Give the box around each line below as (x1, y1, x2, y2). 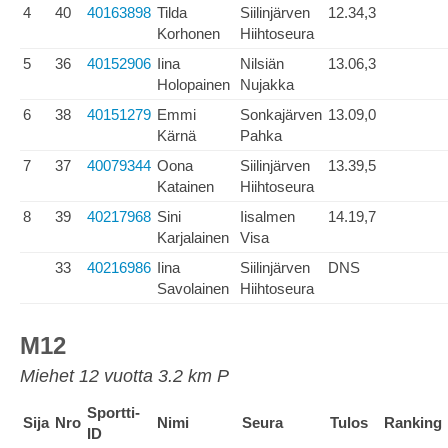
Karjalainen (157, 229, 229, 246)
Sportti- (87, 404, 140, 421)
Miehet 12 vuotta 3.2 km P (20, 366, 229, 386)
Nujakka (240, 76, 294, 93)
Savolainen (157, 280, 229, 297)
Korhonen (157, 25, 220, 42)
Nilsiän (240, 55, 284, 72)
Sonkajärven (240, 106, 322, 123)
